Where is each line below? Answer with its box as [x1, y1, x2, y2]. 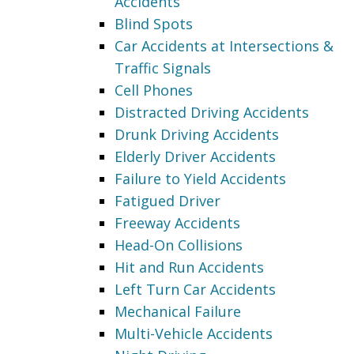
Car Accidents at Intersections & [115, 36, 333, 55]
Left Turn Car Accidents [115, 279, 276, 299]
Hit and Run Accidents [115, 257, 264, 277]
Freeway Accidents [115, 213, 240, 232]
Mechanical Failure [115, 301, 241, 321]
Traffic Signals [115, 58, 211, 77]
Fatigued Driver [115, 190, 220, 210]
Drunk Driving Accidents [115, 124, 279, 144]
